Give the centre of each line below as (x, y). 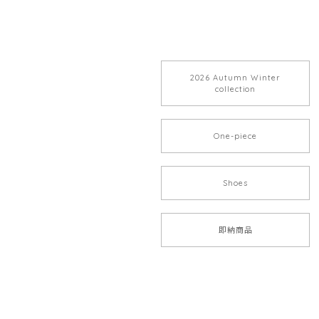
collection (235, 89)
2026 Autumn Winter (235, 78)
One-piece (235, 136)
